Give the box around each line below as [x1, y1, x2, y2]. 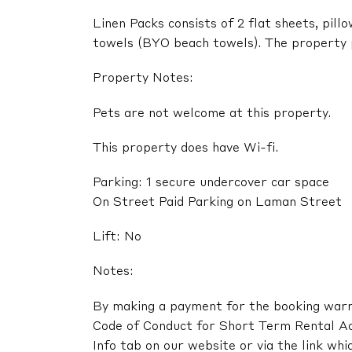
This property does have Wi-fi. [93, 141, 278, 155]
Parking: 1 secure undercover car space [93, 177, 329, 190]
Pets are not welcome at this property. [93, 107, 331, 120]
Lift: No [93, 231, 141, 244]
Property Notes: [93, 72, 193, 86]
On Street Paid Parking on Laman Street [93, 196, 342, 210]
